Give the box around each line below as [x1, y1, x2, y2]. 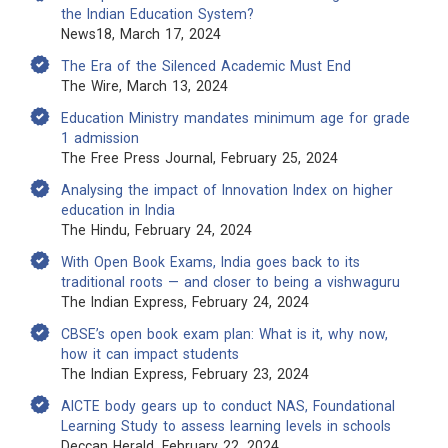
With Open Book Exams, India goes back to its [61, 254, 360, 270]
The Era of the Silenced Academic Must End [61, 58, 351, 74]
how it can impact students [61, 346, 239, 362]
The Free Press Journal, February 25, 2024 [61, 150, 338, 166]
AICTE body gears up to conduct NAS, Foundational [61, 398, 395, 414]
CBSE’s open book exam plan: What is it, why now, [61, 326, 388, 342]
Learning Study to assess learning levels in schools [61, 418, 391, 434]
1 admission [61, 130, 139, 146]
